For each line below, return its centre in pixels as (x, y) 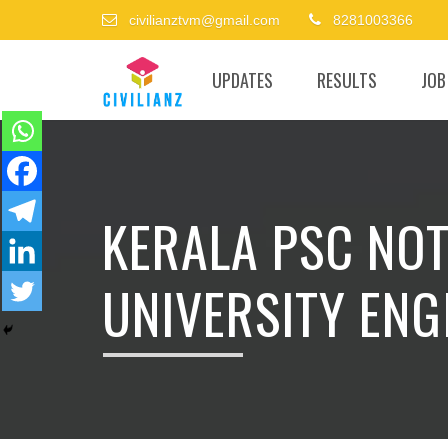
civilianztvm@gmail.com (202, 20)
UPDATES (242, 80)
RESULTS (347, 80)
